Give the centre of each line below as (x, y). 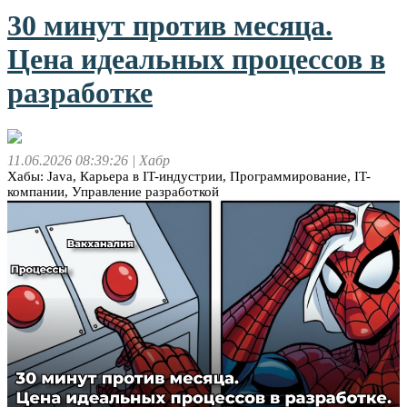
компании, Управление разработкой (113, 192)
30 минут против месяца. (170, 25)
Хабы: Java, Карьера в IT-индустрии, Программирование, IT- (189, 177)
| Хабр (151, 161)
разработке (80, 93)
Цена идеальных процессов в (196, 59)
